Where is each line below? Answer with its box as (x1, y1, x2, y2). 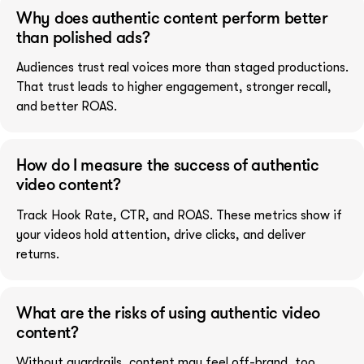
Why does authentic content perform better (16, 7, 328, 28)
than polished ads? (16, 27, 150, 48)
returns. (16, 246, 59, 262)
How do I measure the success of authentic (16, 154, 319, 175)
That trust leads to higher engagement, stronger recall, (16, 80, 331, 95)
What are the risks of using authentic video (16, 301, 321, 323)
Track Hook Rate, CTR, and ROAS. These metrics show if (16, 207, 342, 223)
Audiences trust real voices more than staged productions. (16, 60, 349, 76)
